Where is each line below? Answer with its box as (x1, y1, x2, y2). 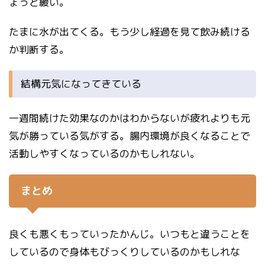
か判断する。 (9, 43, 69, 57)
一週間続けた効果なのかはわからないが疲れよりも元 (9, 111, 250, 125)
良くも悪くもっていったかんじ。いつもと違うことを (9, 227, 250, 241)
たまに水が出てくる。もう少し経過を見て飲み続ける (9, 25, 250, 39)
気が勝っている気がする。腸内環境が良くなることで (9, 129, 250, 143)
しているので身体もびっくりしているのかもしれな (9, 245, 240, 259)
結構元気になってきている (21, 77, 141, 91)
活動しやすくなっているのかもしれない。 (9, 147, 200, 161)
